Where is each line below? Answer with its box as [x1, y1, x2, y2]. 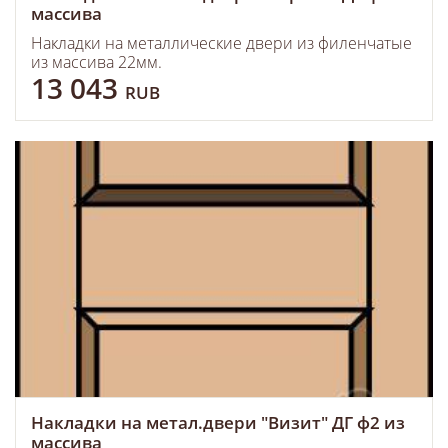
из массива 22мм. [31, 51, 162, 73]
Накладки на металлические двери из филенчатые [31, 32, 412, 54]
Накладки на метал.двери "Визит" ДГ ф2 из [31, 411, 405, 434]
